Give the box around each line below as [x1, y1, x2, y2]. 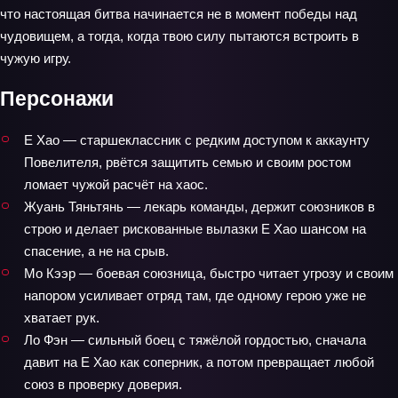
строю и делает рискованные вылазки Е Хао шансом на [24, 220, 366, 236]
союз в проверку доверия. [24, 376, 182, 392]
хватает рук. [24, 309, 99, 325]
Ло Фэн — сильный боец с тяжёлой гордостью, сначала [24, 331, 366, 347]
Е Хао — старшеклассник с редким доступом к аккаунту [24, 131, 370, 147]
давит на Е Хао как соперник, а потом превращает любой [24, 354, 374, 370]
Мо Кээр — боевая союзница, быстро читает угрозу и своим [24, 265, 394, 281]
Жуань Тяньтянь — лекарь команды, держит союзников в [24, 198, 375, 214]
